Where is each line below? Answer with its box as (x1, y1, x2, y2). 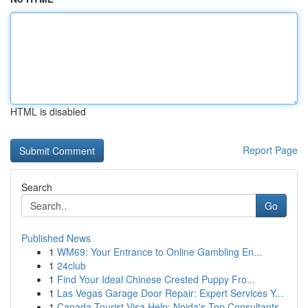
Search (21, 180, 52, 194)
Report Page (243, 143, 298, 157)
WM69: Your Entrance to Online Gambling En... (57, 245, 262, 258)
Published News (21, 231, 91, 245)
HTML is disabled (10, 104, 86, 118)
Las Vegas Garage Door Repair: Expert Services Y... (57, 286, 283, 300)
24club (57, 258, 86, 272)
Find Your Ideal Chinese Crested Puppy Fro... (57, 272, 255, 286)
